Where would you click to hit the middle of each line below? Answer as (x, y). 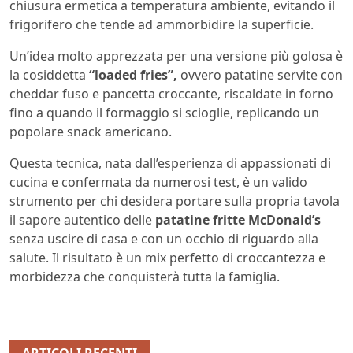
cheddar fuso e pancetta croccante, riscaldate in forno (171, 93)
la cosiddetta (48, 74)
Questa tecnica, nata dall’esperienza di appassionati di (170, 163)
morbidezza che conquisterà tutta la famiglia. (145, 276)
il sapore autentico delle (82, 219)
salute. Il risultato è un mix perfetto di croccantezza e (167, 257)
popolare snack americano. (91, 131)
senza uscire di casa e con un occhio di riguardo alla (164, 238)
